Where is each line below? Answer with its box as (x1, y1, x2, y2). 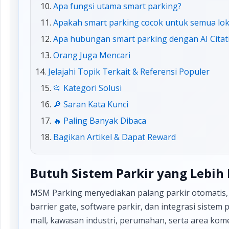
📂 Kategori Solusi (53, 82, 122, 94)
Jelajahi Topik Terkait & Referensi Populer (48, 66, 210, 77)
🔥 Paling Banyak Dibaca (53, 115, 146, 126)
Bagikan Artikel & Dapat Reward (53, 131, 176, 143)
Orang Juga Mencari (53, 50, 130, 61)
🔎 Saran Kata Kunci (53, 99, 128, 110)
